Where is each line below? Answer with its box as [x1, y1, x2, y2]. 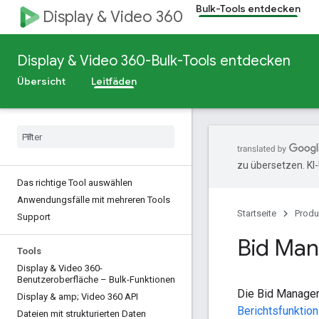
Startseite [237, 208, 276, 219]
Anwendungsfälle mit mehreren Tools [17, 194, 170, 205]
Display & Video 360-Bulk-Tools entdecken [17, 52, 291, 70]
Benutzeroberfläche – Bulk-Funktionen [17, 274, 175, 285]
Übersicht [17, 75, 66, 88]
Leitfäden [91, 75, 137, 88]
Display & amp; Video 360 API [17, 291, 138, 302]
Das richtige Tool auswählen [17, 177, 132, 188]
